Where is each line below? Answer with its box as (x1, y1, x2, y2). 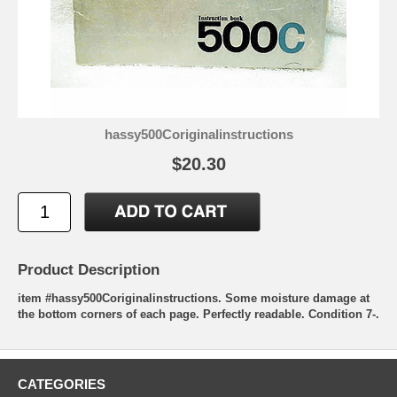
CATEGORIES (18, 376, 105, 392)
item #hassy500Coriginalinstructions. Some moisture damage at (18, 291, 370, 305)
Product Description (18, 261, 160, 278)
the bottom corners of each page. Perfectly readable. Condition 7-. (18, 307, 379, 321)
